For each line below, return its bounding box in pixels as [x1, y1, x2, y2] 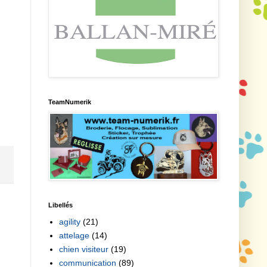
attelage [58, 231, 89, 241]
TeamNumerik [48, 98, 91, 105]
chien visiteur [58, 244, 108, 254]
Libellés [48, 201, 73, 209]
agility [58, 217, 80, 227]
